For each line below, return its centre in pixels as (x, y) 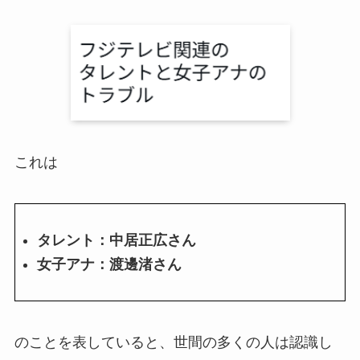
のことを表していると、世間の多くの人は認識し (173, 343)
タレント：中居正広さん (116, 240)
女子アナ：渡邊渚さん (109, 265)
